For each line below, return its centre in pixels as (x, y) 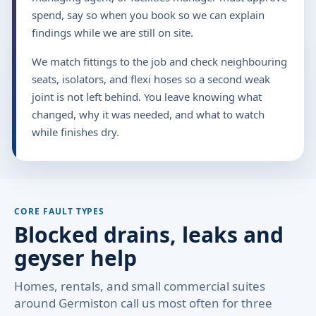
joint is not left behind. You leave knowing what (147, 97)
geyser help (75, 258)
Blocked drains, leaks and (149, 235)
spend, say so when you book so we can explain (148, 15)
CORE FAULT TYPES (60, 211)
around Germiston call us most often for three (143, 303)
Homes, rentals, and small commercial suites (140, 286)
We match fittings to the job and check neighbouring (159, 61)
